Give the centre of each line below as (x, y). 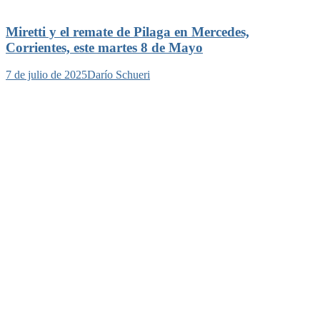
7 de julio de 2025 (46, 75)
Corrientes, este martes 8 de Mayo (104, 47)
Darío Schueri (119, 75)
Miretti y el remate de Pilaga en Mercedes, (127, 31)
